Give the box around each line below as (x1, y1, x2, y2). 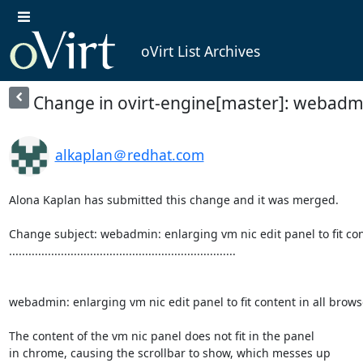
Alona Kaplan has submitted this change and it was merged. (8, 191, 339, 207)
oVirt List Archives (140, 41, 260, 62)
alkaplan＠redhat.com (54, 144, 204, 164)
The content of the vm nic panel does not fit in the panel (8, 327, 314, 344)
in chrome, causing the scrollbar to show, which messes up (8, 344, 331, 361)
